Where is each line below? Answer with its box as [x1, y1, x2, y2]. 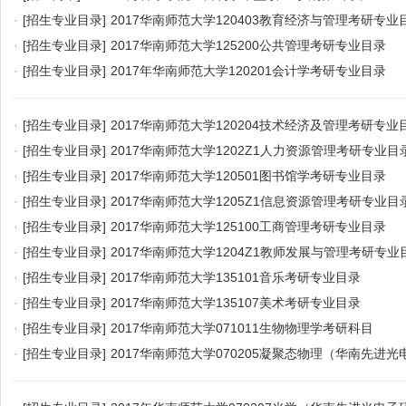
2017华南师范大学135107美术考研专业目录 [111, 295, 361, 310]
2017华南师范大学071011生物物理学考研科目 [111, 321, 373, 335]
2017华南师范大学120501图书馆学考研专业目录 [111, 169, 386, 183]
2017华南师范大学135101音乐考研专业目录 [111, 270, 361, 285]
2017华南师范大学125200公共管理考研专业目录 [111, 38, 386, 53]
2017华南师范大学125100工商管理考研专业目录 [111, 219, 386, 234]
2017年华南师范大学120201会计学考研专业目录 [111, 63, 386, 78]
